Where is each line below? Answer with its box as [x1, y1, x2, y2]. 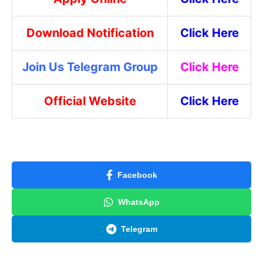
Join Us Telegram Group [22, 60, 158, 75]
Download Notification [26, 26, 154, 41]
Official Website [43, 94, 136, 109]
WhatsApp [117, 197, 160, 207]
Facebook [117, 170, 157, 180]
